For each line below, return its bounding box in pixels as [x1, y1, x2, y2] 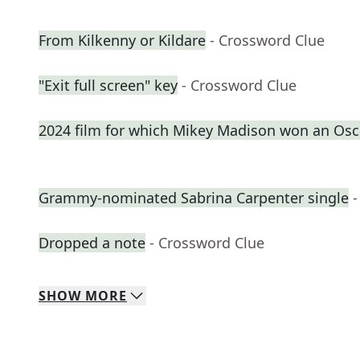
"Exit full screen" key [39, 76, 178, 96]
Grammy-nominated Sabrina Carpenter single [39, 188, 349, 208]
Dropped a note [39, 233, 145, 253]
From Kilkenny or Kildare [39, 31, 206, 51]
